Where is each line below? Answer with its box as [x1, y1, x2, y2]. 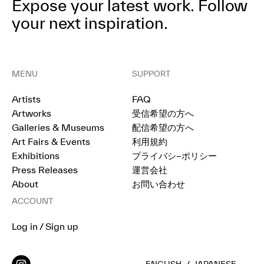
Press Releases [12, 164, 78, 176]
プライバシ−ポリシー [132, 150, 217, 161]
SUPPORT [132, 69, 170, 79]
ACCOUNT [12, 196, 53, 206]
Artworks [12, 108, 51, 119]
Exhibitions [12, 150, 60, 161]
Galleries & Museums [12, 122, 104, 133]
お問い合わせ [132, 179, 185, 190]
